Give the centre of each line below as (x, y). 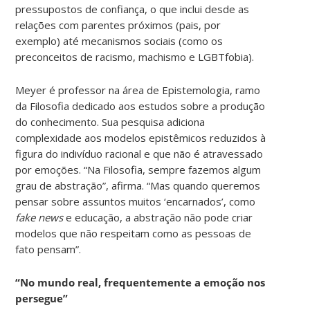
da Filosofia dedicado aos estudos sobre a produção (140, 106)
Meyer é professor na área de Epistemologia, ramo (138, 90)
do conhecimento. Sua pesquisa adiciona (110, 121)
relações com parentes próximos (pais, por (118, 25)
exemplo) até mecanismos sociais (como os (119, 40)
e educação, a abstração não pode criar (158, 217)
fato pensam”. (50, 249)
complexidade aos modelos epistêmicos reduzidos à (141, 137)
